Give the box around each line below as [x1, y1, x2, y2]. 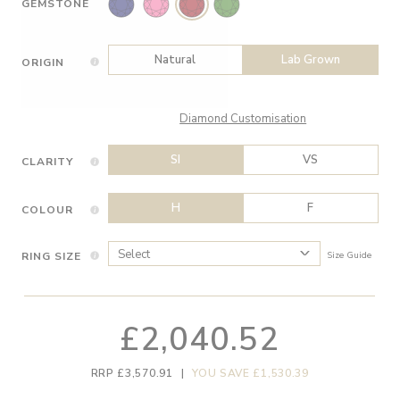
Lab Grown [280, 51, 340, 68]
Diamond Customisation [179, 110, 307, 127]
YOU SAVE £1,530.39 [192, 366, 309, 381]
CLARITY [21, 154, 74, 170]
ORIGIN [21, 54, 65, 70]
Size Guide [327, 249, 372, 262]
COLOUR [21, 203, 74, 218]
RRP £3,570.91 [90, 366, 173, 381]
